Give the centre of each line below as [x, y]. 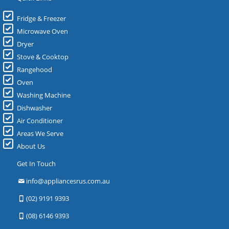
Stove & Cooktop [43, 57]
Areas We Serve [40, 134]
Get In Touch [36, 164]
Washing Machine [44, 95]
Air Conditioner [40, 121]
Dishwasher [35, 108]
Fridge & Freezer [41, 19]
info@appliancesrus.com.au [68, 181]
